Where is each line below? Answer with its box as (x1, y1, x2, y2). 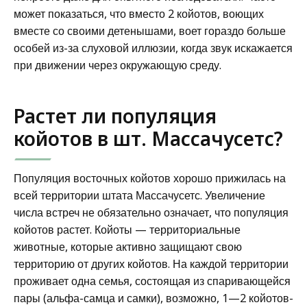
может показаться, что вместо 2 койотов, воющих (14, 5, 264, 21)
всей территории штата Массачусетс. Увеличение (14, 187, 265, 203)
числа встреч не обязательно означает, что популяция (14, 204, 288, 220)
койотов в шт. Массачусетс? (14, 125, 283, 151)
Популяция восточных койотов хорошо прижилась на (14, 170, 286, 186)
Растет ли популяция (14, 102, 217, 129)
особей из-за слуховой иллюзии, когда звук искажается (14, 40, 293, 56)
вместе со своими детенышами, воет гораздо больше (14, 23, 286, 38)
